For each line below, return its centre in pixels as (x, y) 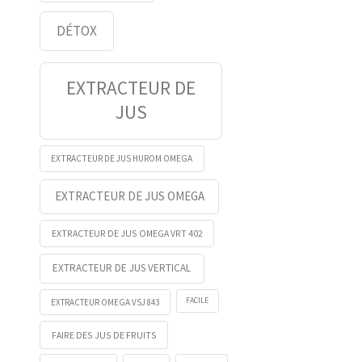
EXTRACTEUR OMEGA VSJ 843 (105, 302)
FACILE (198, 301)
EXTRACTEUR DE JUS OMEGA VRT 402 (127, 234)
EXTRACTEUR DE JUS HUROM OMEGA (122, 158)
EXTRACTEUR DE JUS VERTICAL (122, 268)
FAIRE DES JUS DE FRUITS (104, 335)
